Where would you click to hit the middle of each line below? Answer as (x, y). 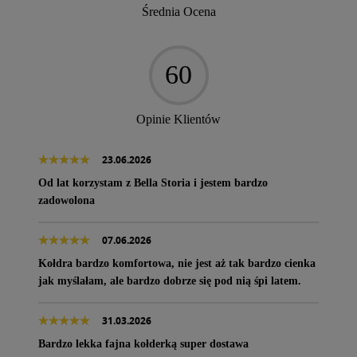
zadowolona (67, 200)
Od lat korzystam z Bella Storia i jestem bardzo (153, 182)
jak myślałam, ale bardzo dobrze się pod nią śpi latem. (170, 280)
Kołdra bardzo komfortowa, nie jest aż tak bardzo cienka (177, 263)
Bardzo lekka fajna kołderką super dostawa (143, 343)
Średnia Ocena (178, 11)
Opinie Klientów (178, 119)
